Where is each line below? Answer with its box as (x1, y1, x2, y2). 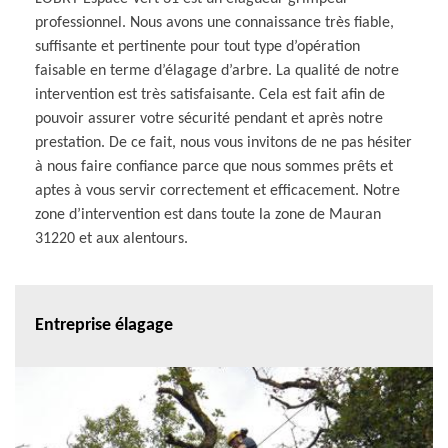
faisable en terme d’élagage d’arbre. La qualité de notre (35, 62, 399, 79)
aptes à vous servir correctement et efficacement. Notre (35, 182, 400, 199)
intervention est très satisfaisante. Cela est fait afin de (35, 86, 385, 103)
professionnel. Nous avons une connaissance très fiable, (35, 14, 394, 31)
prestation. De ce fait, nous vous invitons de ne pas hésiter (35, 134, 412, 151)
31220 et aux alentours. (35, 230, 188, 247)
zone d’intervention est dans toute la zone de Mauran (35, 206, 381, 223)
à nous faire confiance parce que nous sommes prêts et (35, 158, 393, 175)
